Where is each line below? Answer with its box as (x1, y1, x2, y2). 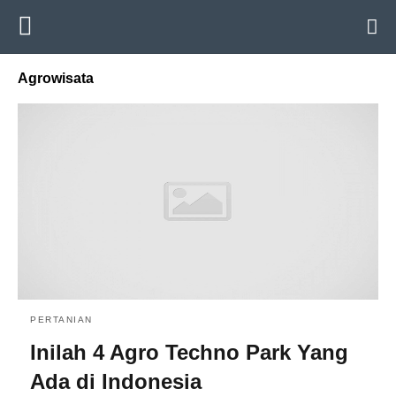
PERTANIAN (30, 314, 93, 324)
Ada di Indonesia (30, 369, 202, 393)
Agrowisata (18, 71, 94, 86)
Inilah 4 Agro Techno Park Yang (30, 339, 348, 364)
